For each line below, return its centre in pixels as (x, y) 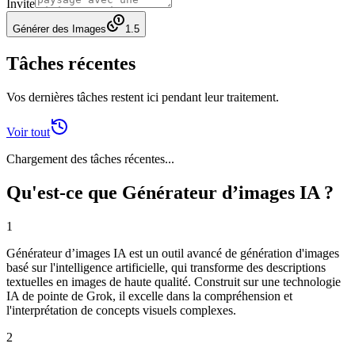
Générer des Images (59, 29)
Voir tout (28, 132)
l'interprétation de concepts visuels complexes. (121, 310)
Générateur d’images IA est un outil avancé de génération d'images (173, 253)
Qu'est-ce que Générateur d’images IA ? (170, 192)
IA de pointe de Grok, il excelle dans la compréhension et (149, 296)
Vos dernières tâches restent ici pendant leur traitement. (143, 97)
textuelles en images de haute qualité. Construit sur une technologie (174, 281)
